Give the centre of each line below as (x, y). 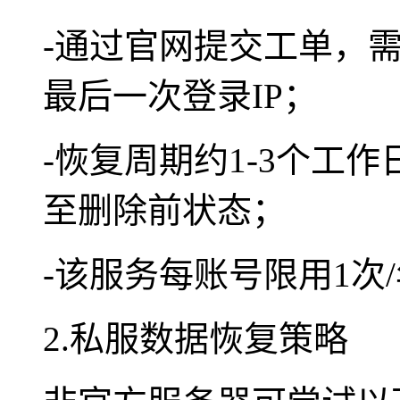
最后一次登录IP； (180, 96)
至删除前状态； (165, 210)
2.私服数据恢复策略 (196, 338)
